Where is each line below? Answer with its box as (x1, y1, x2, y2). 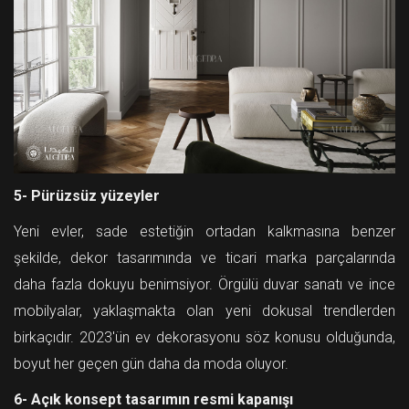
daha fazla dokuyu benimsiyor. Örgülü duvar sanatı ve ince (14, 275, 395, 293)
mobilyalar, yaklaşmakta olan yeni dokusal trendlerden (14, 301, 395, 320)
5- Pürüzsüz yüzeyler (14, 186, 160, 204)
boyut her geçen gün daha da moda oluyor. (14, 354, 288, 372)
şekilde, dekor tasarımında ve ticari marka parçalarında (14, 248, 395, 267)
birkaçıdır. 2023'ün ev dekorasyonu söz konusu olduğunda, (14, 328, 395, 346)
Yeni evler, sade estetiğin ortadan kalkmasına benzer (14, 222, 395, 240)
